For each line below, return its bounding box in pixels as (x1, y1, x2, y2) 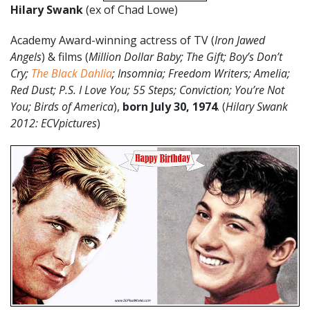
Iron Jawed (215, 33, 265, 48)
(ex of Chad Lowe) (83, 2, 178, 17)
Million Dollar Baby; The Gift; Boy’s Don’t (89, 49, 282, 64)
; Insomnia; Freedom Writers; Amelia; (112, 66, 290, 81)
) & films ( (42, 49, 89, 64)
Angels (10, 49, 42, 64)
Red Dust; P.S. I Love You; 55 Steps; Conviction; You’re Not (10, 82, 284, 98)
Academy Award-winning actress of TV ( (10, 33, 215, 48)
